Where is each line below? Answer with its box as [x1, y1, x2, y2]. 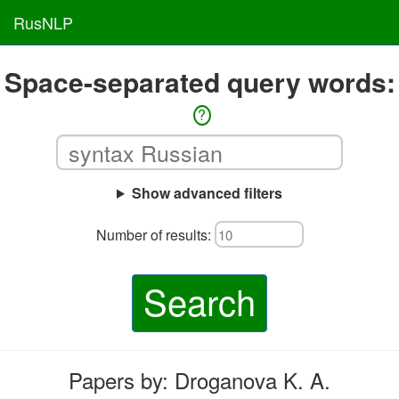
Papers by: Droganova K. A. [69, 364, 330, 395]
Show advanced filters [131, 183, 282, 203]
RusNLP [13, 11, 73, 34]
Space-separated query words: [4, 62, 395, 101]
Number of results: [95, 224, 215, 245]
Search [143, 275, 256, 326]
